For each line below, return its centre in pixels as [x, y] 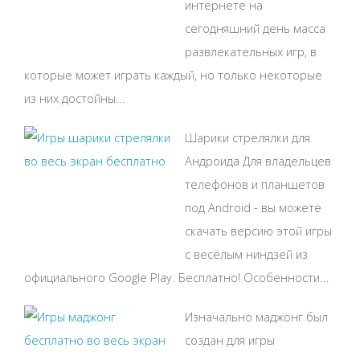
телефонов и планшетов [255, 184]
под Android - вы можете [253, 208]
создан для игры [230, 340]
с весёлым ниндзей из [246, 254]
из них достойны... [75, 98]
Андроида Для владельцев [258, 161]
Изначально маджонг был [256, 317]
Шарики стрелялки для [247, 138]
